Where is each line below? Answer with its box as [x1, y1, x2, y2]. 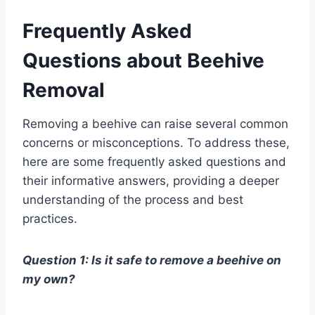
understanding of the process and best [22, 192, 243, 207]
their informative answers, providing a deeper [22, 173, 279, 188]
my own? [22, 271, 75, 286]
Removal [22, 77, 105, 102]
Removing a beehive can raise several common [22, 116, 288, 131]
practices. [22, 211, 77, 226]
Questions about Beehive [22, 48, 264, 72]
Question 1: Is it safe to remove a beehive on [22, 252, 281, 267]
